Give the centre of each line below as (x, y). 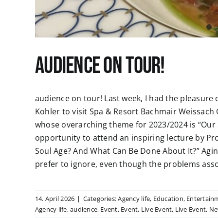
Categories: (100, 199)
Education (168, 199)
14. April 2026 (55, 199)
